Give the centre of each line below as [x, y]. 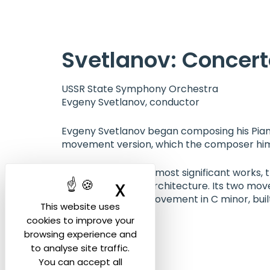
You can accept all [80, 262]
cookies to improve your [80, 220]
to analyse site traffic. [80, 248]
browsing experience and [80, 234]
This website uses [80, 206]
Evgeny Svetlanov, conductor [130, 102]
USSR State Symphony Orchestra [140, 89]
